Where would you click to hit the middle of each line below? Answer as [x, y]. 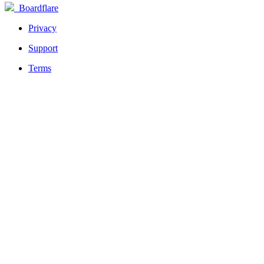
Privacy [42, 28]
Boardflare [36, 8]
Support [43, 48]
